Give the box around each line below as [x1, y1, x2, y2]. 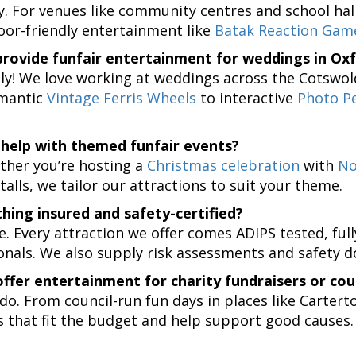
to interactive [196, 87, 297, 107]
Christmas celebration [147, 155, 300, 175]
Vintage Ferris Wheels [47, 87, 196, 107]
